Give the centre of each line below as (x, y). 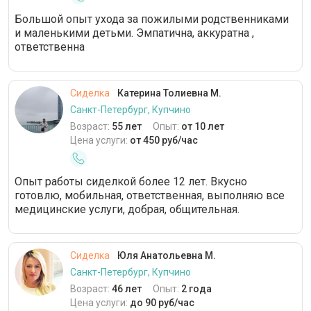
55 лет (127, 126)
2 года (196, 289)
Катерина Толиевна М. (168, 93)
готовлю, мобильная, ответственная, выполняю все (150, 195)
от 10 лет (203, 126)
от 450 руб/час (164, 140)
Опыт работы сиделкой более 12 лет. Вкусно (131, 182)
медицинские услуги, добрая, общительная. (127, 209)
